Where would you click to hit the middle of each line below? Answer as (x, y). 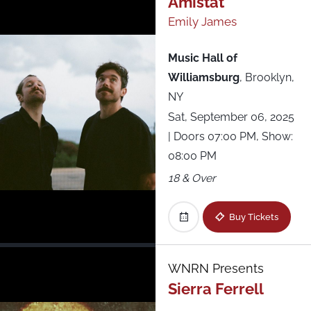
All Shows (42, 39)
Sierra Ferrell (216, 289)
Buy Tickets (253, 217)
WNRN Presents (216, 269)
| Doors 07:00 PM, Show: (230, 136)
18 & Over (192, 178)
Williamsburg (203, 77)
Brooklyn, (269, 77)
